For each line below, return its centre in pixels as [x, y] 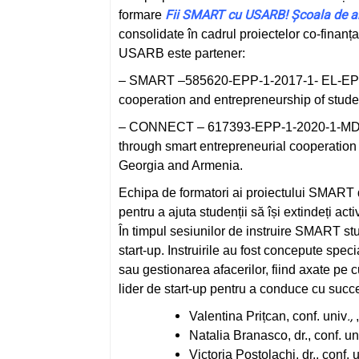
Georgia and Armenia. [181, 165]
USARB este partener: [182, 53]
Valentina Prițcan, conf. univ [268, 316]
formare [142, 15]
